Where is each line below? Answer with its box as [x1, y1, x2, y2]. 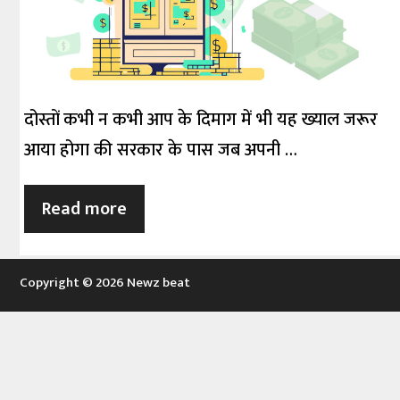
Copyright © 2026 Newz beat [20, 271, 190, 295]
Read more [42, 194, 127, 225]
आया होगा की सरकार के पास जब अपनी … [24, 135, 297, 166]
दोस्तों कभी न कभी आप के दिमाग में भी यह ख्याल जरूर [24, 104, 378, 136]
